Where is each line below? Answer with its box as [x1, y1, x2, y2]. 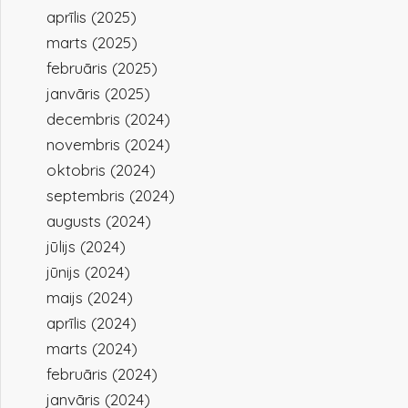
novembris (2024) [46, 135, 171, 154]
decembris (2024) [46, 109, 171, 128]
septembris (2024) [46, 186, 176, 205]
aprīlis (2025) [46, 7, 138, 26]
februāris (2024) [46, 364, 158, 383]
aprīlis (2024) [46, 313, 138, 332]
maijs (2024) [46, 288, 134, 307]
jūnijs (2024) [46, 262, 131, 281]
